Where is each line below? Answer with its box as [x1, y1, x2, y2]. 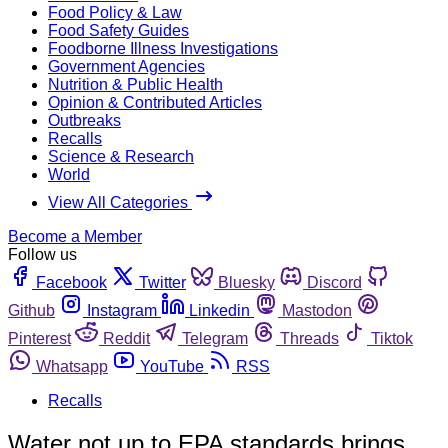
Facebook [36, 273, 107, 291]
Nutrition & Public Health [48, 75, 223, 93]
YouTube [140, 357, 204, 375]
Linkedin [189, 301, 250, 319]
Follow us [8, 245, 77, 263]
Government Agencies [48, 57, 205, 75]
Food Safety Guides [48, 21, 189, 39]
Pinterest [8, 329, 71, 347]
